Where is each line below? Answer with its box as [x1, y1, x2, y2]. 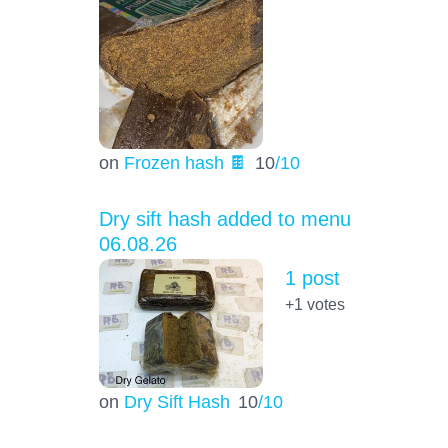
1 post [284, 267, 340, 290]
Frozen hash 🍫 [123, 152, 247, 174]
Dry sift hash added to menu [98, 208, 351, 231]
